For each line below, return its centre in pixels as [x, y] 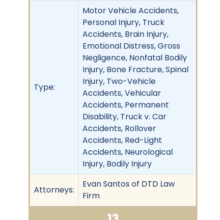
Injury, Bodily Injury [117, 164]
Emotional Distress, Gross [131, 46]
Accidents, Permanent [126, 105]
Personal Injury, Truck [124, 22]
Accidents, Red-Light [122, 140]
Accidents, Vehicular [122, 93]
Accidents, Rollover [119, 128]
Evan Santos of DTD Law [129, 184]
